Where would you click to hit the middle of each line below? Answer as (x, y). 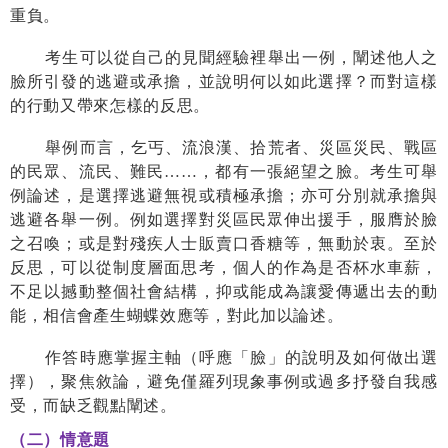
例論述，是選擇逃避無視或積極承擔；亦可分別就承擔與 (224, 195)
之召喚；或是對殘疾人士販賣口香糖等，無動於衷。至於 (224, 243)
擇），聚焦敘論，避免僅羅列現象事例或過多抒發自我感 (224, 381)
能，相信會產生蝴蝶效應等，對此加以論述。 (177, 315)
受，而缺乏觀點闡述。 (93, 405)
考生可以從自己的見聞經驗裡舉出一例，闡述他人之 (241, 57)
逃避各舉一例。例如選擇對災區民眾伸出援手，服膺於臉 (224, 219)
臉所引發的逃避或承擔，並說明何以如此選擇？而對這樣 (224, 81)
